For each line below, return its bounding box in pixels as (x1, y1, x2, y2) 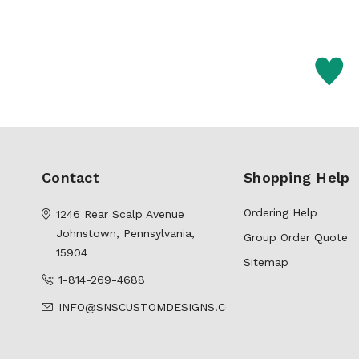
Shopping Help (244, 169, 350, 187)
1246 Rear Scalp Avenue (56, 208, 184, 221)
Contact (42, 169, 99, 187)
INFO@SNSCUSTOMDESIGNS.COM (58, 301, 243, 314)
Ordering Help (244, 206, 317, 220)
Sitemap (244, 256, 288, 269)
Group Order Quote (244, 231, 348, 244)
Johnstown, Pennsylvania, (56, 227, 195, 240)
